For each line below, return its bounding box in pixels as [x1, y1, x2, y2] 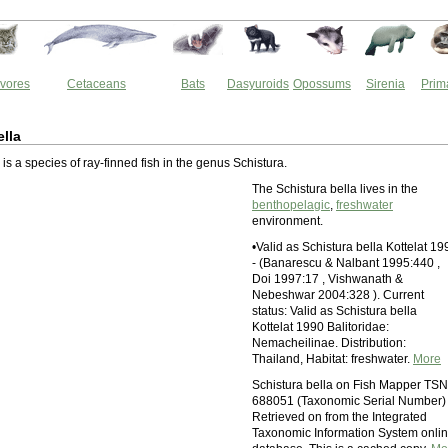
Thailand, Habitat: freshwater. [252, 352, 413, 366]
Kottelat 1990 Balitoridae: [252, 320, 389, 334]
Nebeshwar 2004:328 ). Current [252, 288, 424, 302]
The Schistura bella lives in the [252, 182, 418, 196]
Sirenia [366, 77, 405, 91]
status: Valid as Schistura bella [252, 304, 417, 318]
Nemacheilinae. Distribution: [252, 336, 406, 350]
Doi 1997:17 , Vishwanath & [252, 272, 403, 286]
